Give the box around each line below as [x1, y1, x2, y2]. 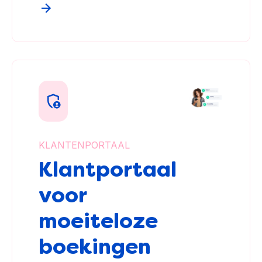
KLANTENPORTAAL [39, 139, 130, 151]
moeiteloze [39, 207, 158, 235]
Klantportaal [39, 156, 177, 184]
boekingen [39, 233, 151, 261]
